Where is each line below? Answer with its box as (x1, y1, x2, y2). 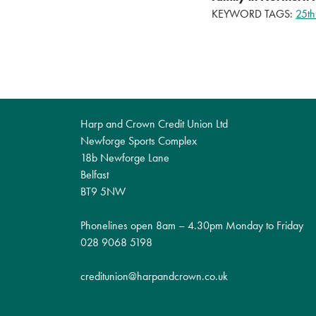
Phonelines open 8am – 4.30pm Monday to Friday (80, 218, 303, 233)
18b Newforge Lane (80, 150, 169, 166)
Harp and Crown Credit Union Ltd (80, 116, 228, 132)
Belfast (80, 167, 109, 183)
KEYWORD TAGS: (212, 6, 296, 22)
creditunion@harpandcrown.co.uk (80, 269, 228, 284)
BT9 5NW (80, 184, 126, 200)
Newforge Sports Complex (80, 133, 197, 149)
